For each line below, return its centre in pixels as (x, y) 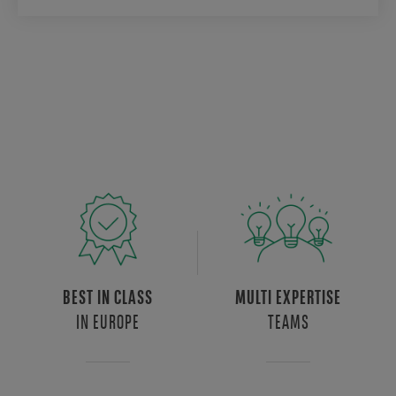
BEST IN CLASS (108, 300)
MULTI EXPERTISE (288, 300)
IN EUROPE (108, 323)
